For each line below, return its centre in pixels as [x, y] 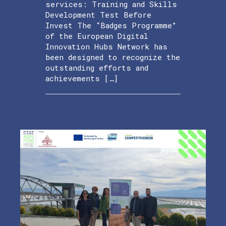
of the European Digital [97, 36]
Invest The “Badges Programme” [111, 25]
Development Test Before [98, 14]
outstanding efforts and [97, 67]
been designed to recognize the [113, 57]
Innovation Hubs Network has [106, 46]
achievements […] [82, 78]
